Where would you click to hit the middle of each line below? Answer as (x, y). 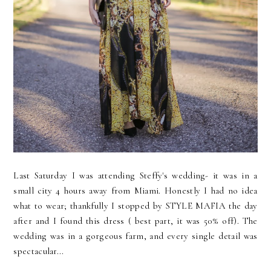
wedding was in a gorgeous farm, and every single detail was (135, 236)
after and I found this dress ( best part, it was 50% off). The (135, 221)
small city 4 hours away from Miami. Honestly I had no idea (135, 191)
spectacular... (39, 251)
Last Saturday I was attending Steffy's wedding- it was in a (135, 176)
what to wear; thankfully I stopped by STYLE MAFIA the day (135, 206)
